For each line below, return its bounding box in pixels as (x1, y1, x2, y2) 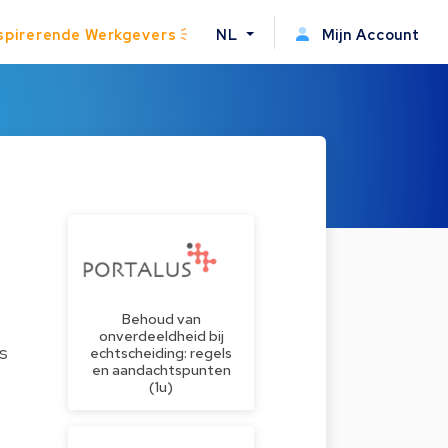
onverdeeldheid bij (98, 326, 224, 346)
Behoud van (121, 309, 201, 329)
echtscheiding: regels (90, 343, 232, 363)
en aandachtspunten (91, 360, 231, 380)
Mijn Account (317, 24, 420, 44)
